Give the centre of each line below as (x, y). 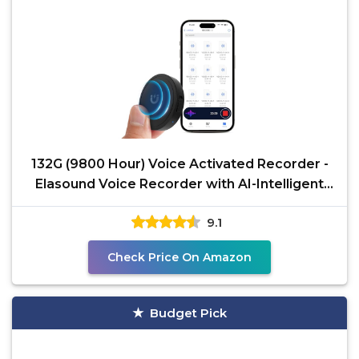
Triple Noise (179, 204)
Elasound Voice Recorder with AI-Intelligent (179, 184)
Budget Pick (188, 313)
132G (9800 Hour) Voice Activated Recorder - (179, 164)
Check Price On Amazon (179, 257)
